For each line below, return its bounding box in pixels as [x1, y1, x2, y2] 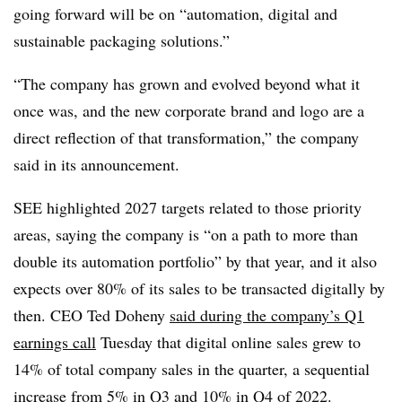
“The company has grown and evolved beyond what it [13, 73, 360, 94]
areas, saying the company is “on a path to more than [13, 223, 358, 245]
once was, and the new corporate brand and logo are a [13, 100, 364, 121]
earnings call [13, 331, 96, 353]
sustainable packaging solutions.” [13, 30, 230, 51]
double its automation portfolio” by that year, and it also [13, 250, 377, 272]
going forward [13, 3, 105, 24]
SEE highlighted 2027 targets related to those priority [13, 197, 362, 218]
